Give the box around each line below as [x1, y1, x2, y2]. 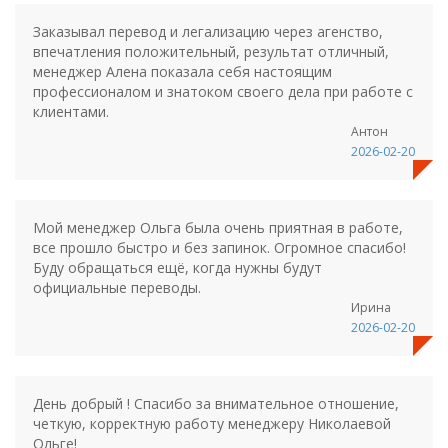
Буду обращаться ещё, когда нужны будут [33, 258, 322, 277]
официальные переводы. [33, 278, 201, 297]
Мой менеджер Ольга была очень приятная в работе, [33, 218, 403, 237]
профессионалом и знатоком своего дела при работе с [33, 82, 413, 101]
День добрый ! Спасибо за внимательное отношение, [33, 394, 399, 413]
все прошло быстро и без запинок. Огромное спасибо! [33, 238, 406, 257]
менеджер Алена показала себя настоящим [33, 62, 332, 81]
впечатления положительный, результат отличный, [33, 42, 389, 61]
